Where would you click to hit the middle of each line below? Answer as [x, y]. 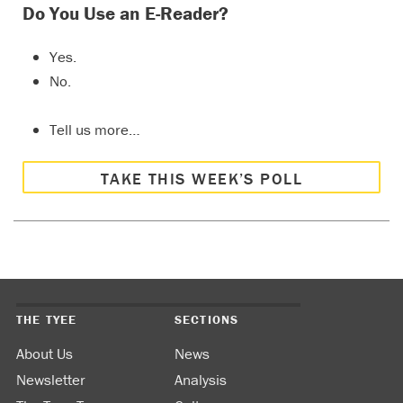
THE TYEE [47, 319]
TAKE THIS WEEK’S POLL [201, 179]
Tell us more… [95, 130]
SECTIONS [207, 319]
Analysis [201, 379]
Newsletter [51, 379]
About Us [45, 353]
